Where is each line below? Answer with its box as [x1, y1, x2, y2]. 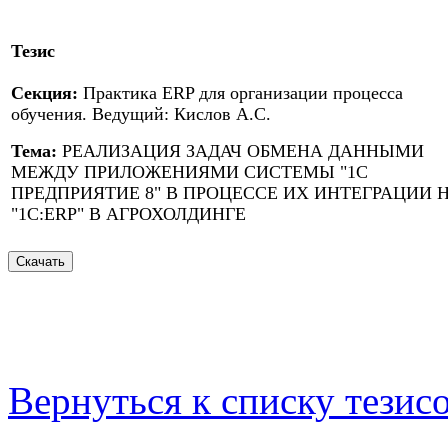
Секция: [11, 83, 78, 104]
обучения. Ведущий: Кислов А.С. [11, 104, 271, 125]
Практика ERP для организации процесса [78, 83, 403, 104]
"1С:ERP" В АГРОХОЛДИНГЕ [11, 204, 246, 225]
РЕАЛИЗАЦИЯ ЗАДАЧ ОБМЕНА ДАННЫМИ [57, 141, 424, 162]
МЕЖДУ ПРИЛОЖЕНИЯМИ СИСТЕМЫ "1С [11, 162, 368, 183]
